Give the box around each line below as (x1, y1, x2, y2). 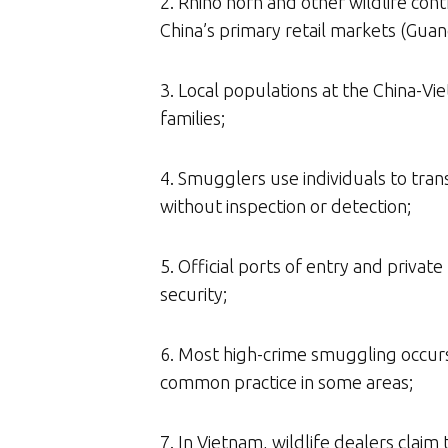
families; (160, 108, 225, 129)
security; (160, 284, 227, 305)
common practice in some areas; (160, 372, 413, 393)
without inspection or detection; (160, 196, 411, 217)
